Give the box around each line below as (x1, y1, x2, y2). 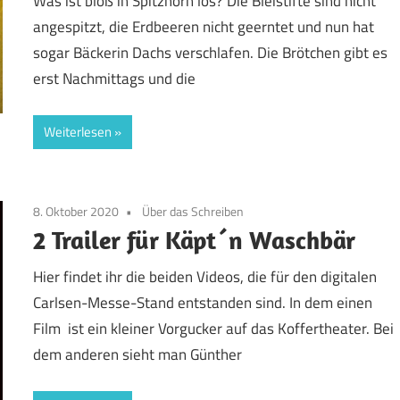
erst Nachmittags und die (33, 67, 196, 91)
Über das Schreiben (142, 201, 245, 221)
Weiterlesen (44, 121, 112, 142)
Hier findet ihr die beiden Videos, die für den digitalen (33, 265, 378, 289)
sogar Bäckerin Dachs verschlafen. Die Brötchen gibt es (33, 41, 388, 65)
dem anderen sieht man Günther (33, 343, 243, 367)
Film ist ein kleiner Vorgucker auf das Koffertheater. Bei (33, 317, 395, 341)
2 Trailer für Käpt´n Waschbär (33, 223, 356, 255)
